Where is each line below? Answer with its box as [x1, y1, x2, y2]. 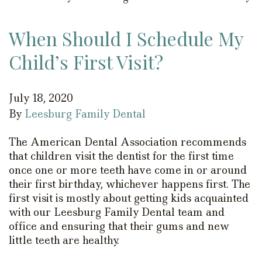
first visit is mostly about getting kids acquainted [9, 191, 249, 205]
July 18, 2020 [9, 91, 73, 105]
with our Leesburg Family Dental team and [9, 205, 225, 219]
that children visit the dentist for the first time [9, 149, 234, 163]
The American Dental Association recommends [9, 135, 246, 149]
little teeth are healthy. [9, 233, 119, 247]
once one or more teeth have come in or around [9, 163, 247, 177]
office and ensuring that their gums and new [9, 219, 229, 233]
